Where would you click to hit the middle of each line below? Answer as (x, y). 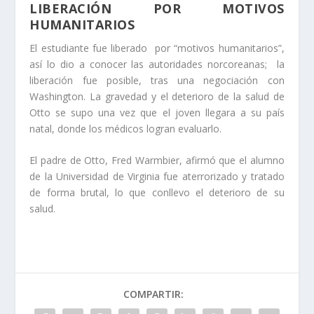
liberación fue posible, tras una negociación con (157, 80)
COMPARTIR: (153, 294)
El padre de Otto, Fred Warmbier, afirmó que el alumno (157, 161)
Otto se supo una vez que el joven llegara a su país (157, 112)
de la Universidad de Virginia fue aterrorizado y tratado (157, 177)
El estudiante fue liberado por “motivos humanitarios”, (157, 48)
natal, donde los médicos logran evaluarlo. (126, 128)
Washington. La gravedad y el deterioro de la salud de (157, 96)
